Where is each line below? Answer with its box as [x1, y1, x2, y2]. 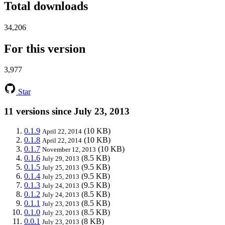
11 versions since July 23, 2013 [4, 106, 130, 117]
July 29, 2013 [42, 154, 79, 162]
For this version [4, 42, 85, 55]
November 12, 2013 [42, 145, 96, 153]
